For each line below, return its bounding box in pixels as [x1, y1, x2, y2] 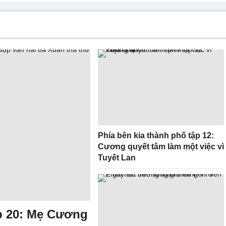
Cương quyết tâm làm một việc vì [98, 142, 224, 151]
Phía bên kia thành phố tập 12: [98, 131, 214, 140]
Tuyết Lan [98, 153, 136, 162]
